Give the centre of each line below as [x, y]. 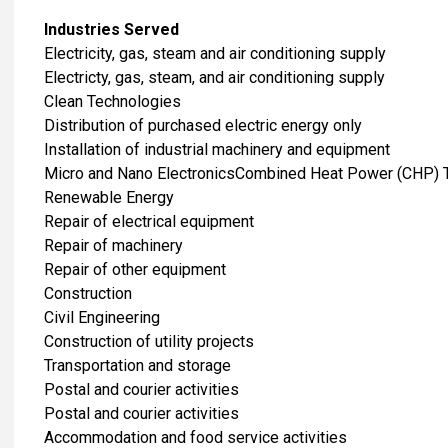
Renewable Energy [109, 197]
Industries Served [111, 29]
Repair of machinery [113, 245]
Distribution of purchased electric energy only [203, 125]
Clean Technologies [112, 101]
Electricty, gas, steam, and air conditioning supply [214, 77]
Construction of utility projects [149, 341]
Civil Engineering [102, 317]
